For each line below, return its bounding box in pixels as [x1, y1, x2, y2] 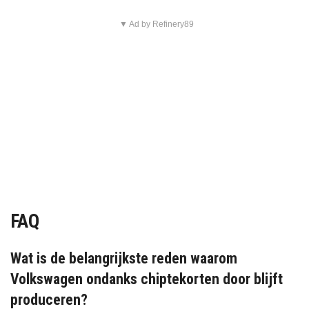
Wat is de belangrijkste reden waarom [10, 250, 237, 268]
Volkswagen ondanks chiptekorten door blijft [10, 270, 283, 288]
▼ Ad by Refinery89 [119, 19, 194, 29]
